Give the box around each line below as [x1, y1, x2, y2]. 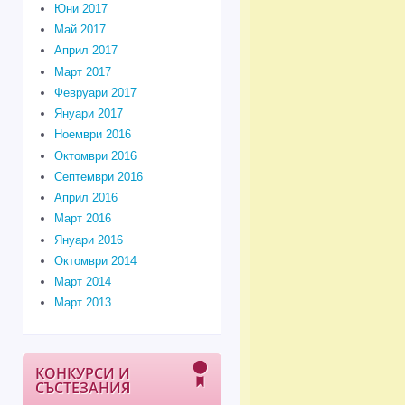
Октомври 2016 [53, 148, 137, 163]
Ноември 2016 [53, 127, 131, 142]
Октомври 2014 [53, 253, 137, 268]
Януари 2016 [53, 232, 123, 247]
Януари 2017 [53, 107, 123, 121]
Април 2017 [53, 43, 118, 58]
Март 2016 [53, 212, 111, 226]
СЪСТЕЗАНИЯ [35, 378, 130, 399]
